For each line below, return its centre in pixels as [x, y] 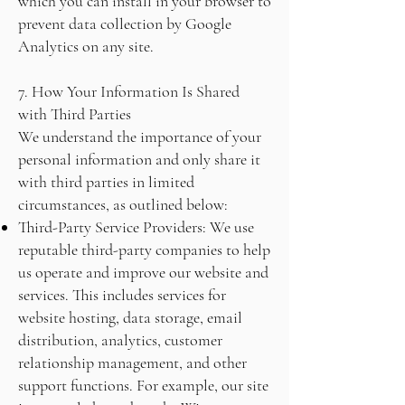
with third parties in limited [106, 182]
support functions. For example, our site [143, 385]
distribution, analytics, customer [120, 340]
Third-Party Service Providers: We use [136, 227]
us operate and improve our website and [143, 272]
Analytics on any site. [86, 46]
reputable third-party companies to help [144, 250]
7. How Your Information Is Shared [129, 91]
